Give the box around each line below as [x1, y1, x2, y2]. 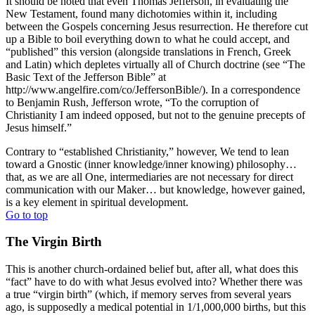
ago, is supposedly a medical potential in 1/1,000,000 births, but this [6, 301, 306, 313]
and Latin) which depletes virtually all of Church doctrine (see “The [6, 58, 305, 70]
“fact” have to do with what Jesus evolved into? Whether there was [6, 276, 302, 288]
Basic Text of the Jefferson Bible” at [6, 70, 166, 83]
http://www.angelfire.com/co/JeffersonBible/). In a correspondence [6, 83, 300, 96]
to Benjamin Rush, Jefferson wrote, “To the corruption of [6, 96, 259, 108]
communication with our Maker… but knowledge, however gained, [6, 183, 305, 195]
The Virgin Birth [6, 234, 102, 250]
